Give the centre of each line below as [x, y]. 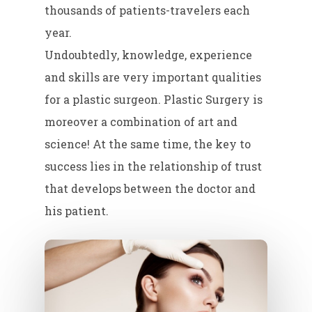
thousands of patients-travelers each [148, 10]
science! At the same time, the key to [148, 143]
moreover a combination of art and [141, 121]
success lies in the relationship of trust [154, 166]
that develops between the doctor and [150, 188]
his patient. [77, 210]
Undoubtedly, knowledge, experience [149, 54]
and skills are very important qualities [153, 77]
